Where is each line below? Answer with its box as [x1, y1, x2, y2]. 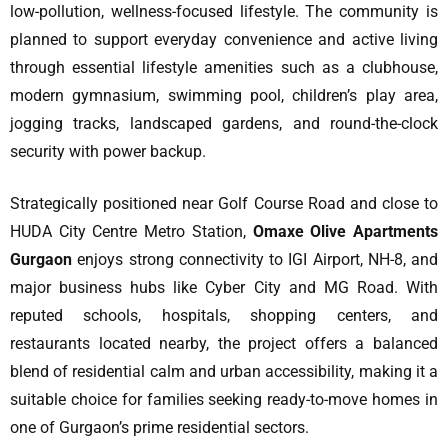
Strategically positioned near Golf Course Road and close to [10, 194, 438, 214]
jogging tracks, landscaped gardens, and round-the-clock [10, 114, 438, 134]
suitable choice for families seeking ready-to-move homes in [10, 390, 438, 410]
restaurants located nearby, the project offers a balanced [10, 334, 438, 354]
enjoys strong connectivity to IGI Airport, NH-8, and [72, 250, 438, 270]
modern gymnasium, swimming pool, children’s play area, [10, 86, 438, 106]
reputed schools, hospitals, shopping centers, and [10, 306, 438, 326]
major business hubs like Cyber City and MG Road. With [10, 278, 438, 298]
